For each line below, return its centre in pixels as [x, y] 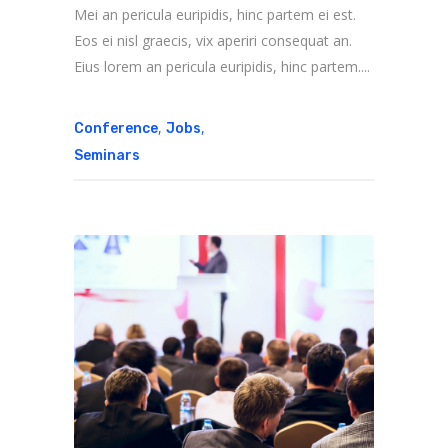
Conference [116, 129]
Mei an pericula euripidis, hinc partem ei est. [215, 15]
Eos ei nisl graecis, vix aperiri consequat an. [213, 41]
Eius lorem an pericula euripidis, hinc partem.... [222, 67]
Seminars [107, 156]
